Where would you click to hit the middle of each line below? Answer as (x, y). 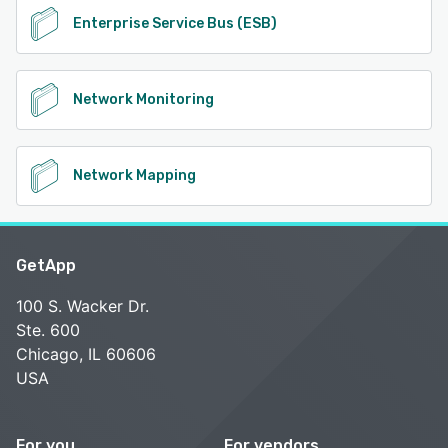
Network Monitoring (143, 99)
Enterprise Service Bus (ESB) (175, 23)
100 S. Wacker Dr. (82, 305)
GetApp (46, 265)
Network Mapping (134, 175)
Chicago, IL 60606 (86, 353)
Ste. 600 (48, 329)
